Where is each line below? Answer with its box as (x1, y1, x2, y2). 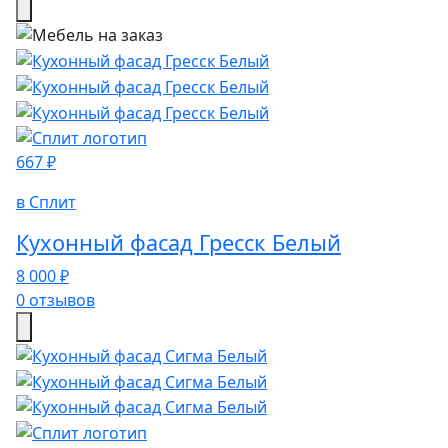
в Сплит (16, 191, 76, 214)
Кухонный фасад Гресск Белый (16, 228, 341, 258)
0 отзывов (16, 289, 95, 312)
